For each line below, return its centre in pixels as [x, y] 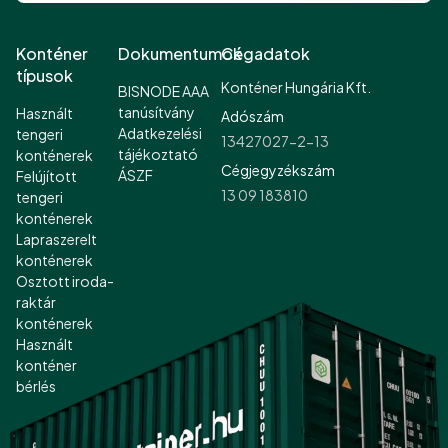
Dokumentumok [180, 53]
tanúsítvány [157, 111]
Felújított [46, 175]
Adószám [252, 115]
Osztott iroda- [65, 280]
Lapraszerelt [56, 238]
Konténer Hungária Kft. [295, 86]
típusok [44, 75]
